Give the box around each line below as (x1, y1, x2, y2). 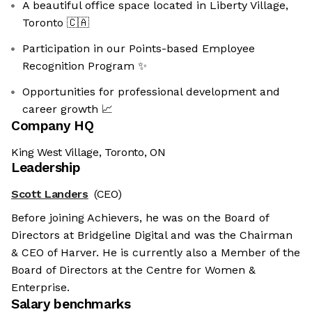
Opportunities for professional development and (22, 85, 280, 99)
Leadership (11, 159, 81, 176)
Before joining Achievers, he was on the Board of (11, 211, 269, 225)
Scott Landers (11, 187, 88, 201)
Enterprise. (11, 281, 70, 295)
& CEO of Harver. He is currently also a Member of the (11, 246, 300, 260)
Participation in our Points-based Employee (22, 42, 255, 56)
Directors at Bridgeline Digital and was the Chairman (11, 228, 292, 242)
